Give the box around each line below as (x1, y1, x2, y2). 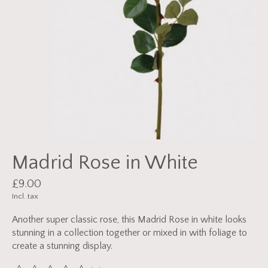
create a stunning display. (12, 240, 112, 251)
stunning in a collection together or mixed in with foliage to (12, 227, 247, 238)
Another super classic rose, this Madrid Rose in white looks (12, 214, 246, 225)
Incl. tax (12, 191, 38, 200)
